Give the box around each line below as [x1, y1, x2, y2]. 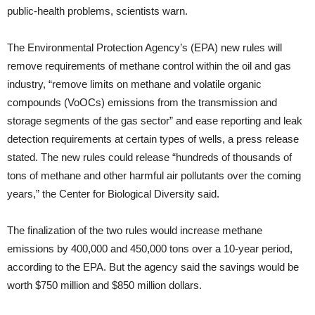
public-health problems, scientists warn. [7, 5, 188, 18]
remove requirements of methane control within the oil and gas [7, 60, 291, 72]
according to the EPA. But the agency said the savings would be [7, 261, 299, 274]
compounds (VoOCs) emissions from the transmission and [7, 96, 277, 109]
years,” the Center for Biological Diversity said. [7, 188, 219, 200]
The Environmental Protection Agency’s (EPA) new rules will [7, 41, 282, 54]
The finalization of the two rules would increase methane [7, 224, 262, 237]
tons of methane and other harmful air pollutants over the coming [7, 169, 301, 182]
